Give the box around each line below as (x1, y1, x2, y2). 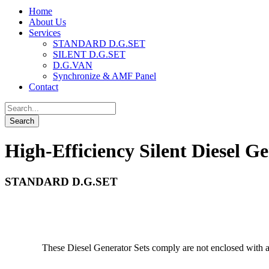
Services (29, 28, 61, 38)
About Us (29, 17, 66, 27)
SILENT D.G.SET (53, 49, 125, 59)
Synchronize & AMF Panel (53, 71, 156, 81)
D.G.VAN (53, 60, 92, 70)
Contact (29, 82, 58, 92)
